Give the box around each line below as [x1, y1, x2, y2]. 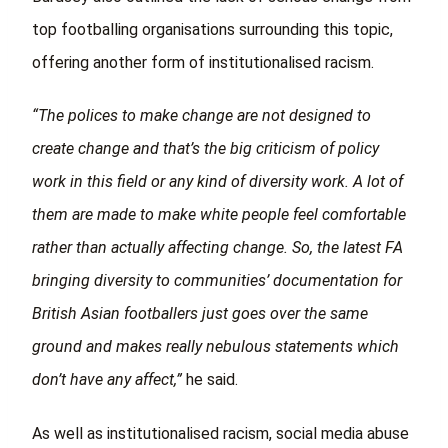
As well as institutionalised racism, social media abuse [32, 424, 409, 444]
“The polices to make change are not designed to [32, 106, 371, 126]
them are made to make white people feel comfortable [32, 205, 406, 225]
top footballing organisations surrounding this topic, [32, 19, 393, 39]
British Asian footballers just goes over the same [32, 304, 368, 324]
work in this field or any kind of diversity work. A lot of [32, 172, 403, 192]
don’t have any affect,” [32, 370, 182, 390]
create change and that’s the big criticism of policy [32, 139, 379, 159]
